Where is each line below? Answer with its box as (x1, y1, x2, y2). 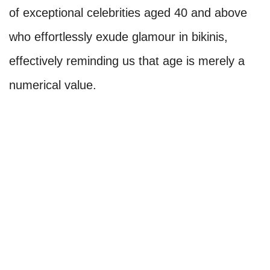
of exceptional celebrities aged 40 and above (9, 6, 247, 20)
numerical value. (9, 78, 96, 92)
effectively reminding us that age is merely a (9, 54, 245, 68)
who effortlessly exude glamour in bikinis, (9, 30, 228, 44)
